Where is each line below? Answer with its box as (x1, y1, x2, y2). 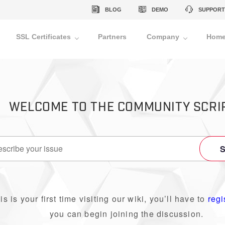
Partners (98, 33, 127, 41)
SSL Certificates (16, 33, 73, 41)
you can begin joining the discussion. (49, 208, 204, 219)
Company (146, 33, 181, 41)
